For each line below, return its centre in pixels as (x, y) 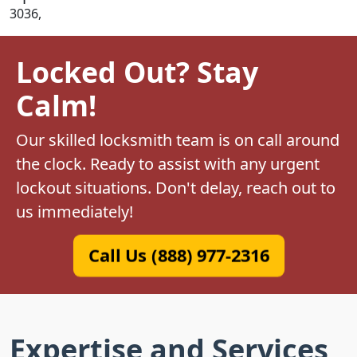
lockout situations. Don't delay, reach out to (176, 187)
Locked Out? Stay (137, 71)
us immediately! (75, 211)
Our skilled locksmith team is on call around (178, 139)
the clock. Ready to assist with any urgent (168, 163)
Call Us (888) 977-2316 (178, 255)
